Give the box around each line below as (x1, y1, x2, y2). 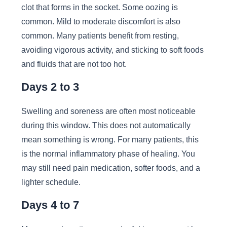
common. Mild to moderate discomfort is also (21, 16, 180, 26)
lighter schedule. (21, 177, 81, 186)
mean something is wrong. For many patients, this (21, 134, 199, 144)
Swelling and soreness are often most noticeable (21, 106, 196, 116)
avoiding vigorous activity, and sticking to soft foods (21, 45, 204, 54)
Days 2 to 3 (21, 81, 79, 94)
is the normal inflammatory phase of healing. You (21, 148, 195, 158)
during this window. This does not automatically (21, 120, 191, 130)
